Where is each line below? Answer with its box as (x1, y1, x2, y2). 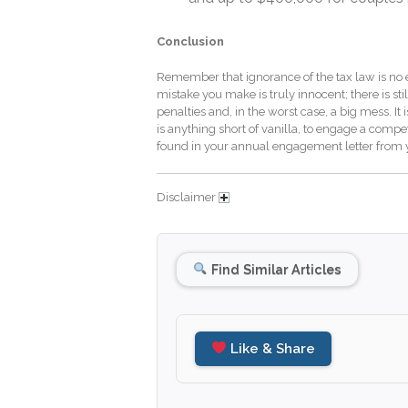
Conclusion (157, 34, 224, 48)
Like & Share (227, 340, 316, 357)
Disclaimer (157, 189, 219, 204)
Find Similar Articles (208, 260, 342, 277)
